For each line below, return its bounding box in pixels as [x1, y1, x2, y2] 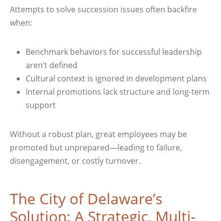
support [26, 100, 56, 110]
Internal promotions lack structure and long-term [26, 86, 210, 97]
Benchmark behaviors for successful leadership [26, 46, 202, 57]
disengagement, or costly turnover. [10, 155, 141, 166]
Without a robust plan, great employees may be [10, 129, 187, 140]
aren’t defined [26, 60, 77, 71]
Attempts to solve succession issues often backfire [10, 4, 197, 15]
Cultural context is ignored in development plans [26, 73, 207, 84]
